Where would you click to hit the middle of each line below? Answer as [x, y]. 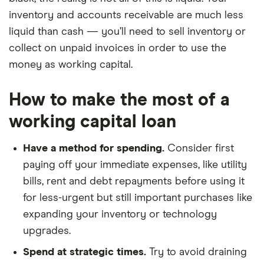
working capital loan [93, 122]
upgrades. [47, 231]
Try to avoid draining [197, 252]
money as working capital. [71, 65]
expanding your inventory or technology [120, 214]
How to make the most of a [119, 100]
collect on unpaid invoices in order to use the [118, 48]
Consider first [199, 148]
